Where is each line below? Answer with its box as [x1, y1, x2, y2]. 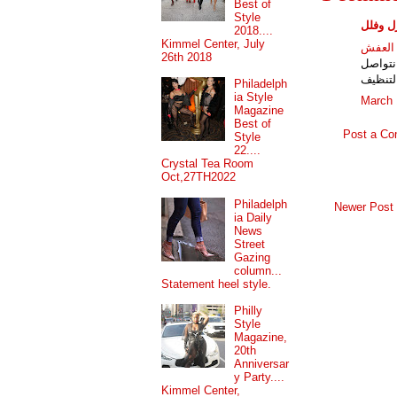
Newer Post [334, 200, 393, 214]
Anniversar [234, 357, 290, 371]
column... [234, 263, 283, 277]
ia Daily [234, 210, 273, 224]
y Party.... [234, 370, 285, 385]
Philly [234, 304, 263, 318]
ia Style [234, 90, 274, 105]
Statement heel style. [161, 276, 271, 291]
